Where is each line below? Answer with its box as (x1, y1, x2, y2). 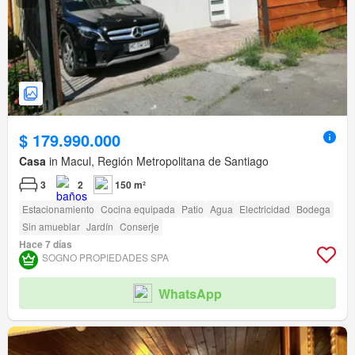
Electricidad (239, 202, 290, 216)
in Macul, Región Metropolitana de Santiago (46, 153, 269, 170)
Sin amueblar (22, 219, 80, 234)
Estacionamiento (22, 202, 94, 216)
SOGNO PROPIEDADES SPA (42, 250, 169, 265)
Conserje (120, 219, 159, 234)
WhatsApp (158, 284, 222, 303)
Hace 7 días (19, 237, 72, 252)
